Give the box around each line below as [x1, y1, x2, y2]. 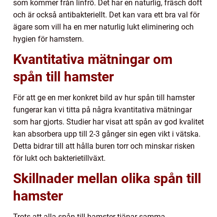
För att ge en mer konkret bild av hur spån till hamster [13, 93, 195, 103]
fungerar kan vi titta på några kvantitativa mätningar [13, 105, 192, 115]
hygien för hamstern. [13, 34, 84, 44]
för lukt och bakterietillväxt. [13, 154, 106, 163]
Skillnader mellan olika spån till [13, 170, 201, 187]
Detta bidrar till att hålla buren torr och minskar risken [13, 141, 195, 151]
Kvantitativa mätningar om [13, 51, 172, 68]
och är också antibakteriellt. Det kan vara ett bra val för [13, 10, 200, 20]
